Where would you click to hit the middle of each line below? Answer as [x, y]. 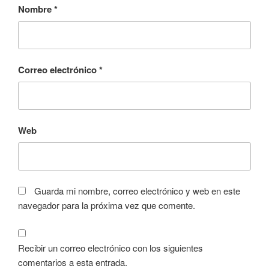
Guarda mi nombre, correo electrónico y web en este [137, 191]
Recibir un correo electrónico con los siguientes [110, 247]
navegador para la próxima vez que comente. [107, 205]
